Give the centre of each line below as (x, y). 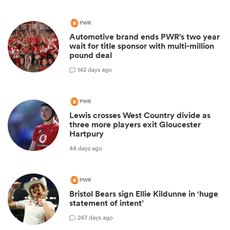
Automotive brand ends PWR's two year (145, 37)
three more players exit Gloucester (135, 125)
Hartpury (87, 134)
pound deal (91, 55)
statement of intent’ (107, 203)
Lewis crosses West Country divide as (140, 116)
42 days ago (96, 69)
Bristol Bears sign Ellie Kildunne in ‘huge (144, 194)
